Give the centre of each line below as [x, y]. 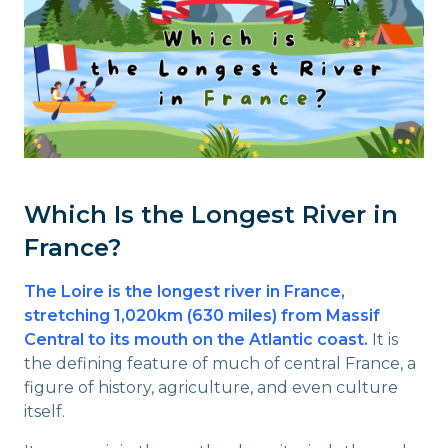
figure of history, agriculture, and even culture [211, 387]
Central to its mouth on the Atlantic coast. [196, 339]
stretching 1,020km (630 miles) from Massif [202, 315]
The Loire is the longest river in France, [184, 291]
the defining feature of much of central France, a [220, 363]
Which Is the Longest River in [211, 214]
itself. [44, 411]
